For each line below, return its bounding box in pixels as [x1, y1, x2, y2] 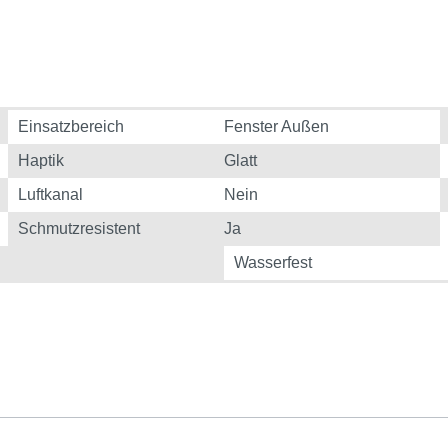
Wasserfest [234, 254, 312, 271]
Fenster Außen [224, 118, 329, 135]
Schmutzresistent [17, 220, 140, 237]
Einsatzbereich [17, 118, 124, 135]
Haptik [17, 152, 64, 169]
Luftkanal [17, 186, 83, 203]
